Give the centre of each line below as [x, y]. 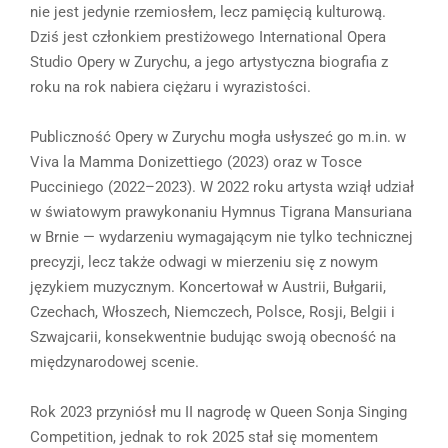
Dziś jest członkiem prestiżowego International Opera [208, 36]
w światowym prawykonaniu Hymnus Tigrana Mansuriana [221, 211]
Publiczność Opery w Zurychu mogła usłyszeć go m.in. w [218, 136]
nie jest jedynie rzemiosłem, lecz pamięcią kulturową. [208, 11]
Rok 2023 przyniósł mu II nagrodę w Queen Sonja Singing [218, 411]
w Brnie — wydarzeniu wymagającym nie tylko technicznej [221, 236]
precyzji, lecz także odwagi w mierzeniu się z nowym [204, 261]
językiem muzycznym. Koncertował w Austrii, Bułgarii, [208, 286]
